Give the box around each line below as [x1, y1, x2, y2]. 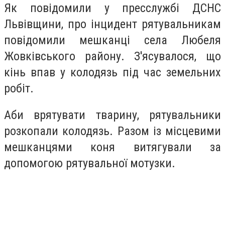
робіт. [4, 81, 37, 95]
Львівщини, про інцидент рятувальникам [4, 17, 221, 31]
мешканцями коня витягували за [4, 140, 221, 155]
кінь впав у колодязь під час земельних [4, 65, 221, 79]
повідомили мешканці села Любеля [4, 33, 221, 47]
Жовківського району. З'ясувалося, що [4, 49, 221, 63]
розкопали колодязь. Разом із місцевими [4, 124, 221, 139]
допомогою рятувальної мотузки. [4, 156, 178, 171]
